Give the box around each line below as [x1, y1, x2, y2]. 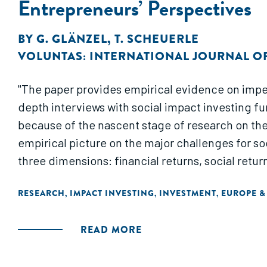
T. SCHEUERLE [114, 30, 199, 48]
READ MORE [80, 223, 142, 237]
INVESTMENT [159, 187, 216, 199]
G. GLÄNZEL [36, 30, 107, 48]
